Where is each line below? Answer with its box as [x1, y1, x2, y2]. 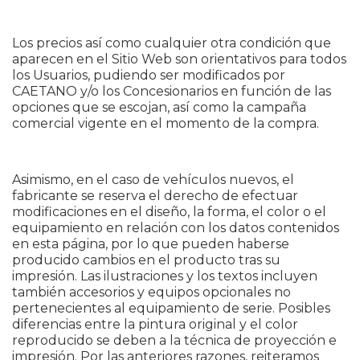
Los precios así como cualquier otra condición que [12, 35, 331, 51]
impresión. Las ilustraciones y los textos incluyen [12, 268, 317, 284]
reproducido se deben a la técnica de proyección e [12, 333, 337, 348]
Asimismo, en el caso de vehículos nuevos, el [12, 172, 294, 187]
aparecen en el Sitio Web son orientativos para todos [12, 51, 346, 67]
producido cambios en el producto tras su [12, 252, 280, 268]
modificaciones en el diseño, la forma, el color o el [12, 204, 326, 219]
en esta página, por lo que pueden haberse [12, 236, 289, 252]
